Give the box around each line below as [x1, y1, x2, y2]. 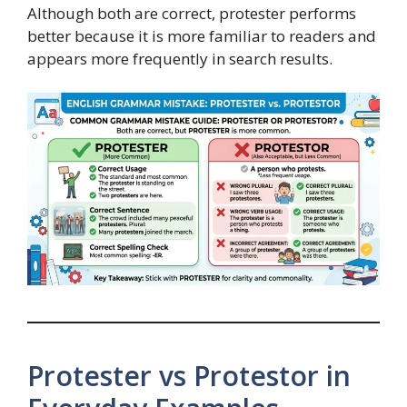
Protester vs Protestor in [27, 356, 351, 394]
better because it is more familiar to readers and [27, 25, 376, 46]
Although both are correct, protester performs [27, 2, 356, 24]
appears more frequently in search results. [27, 47, 333, 69]
